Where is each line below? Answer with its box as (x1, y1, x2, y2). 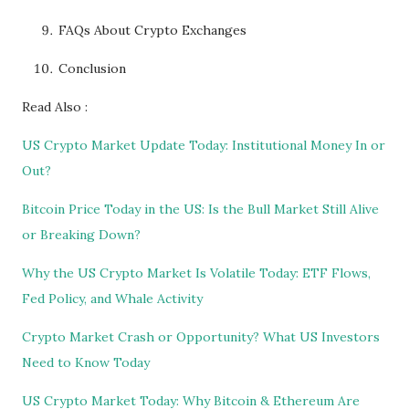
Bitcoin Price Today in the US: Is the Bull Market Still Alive (22, 201, 379, 217)
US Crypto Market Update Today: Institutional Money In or (22, 137, 385, 153)
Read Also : (22, 99, 88, 115)
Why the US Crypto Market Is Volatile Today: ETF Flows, (22, 265, 371, 281)
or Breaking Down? (22, 226, 141, 243)
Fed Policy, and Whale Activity (22, 290, 203, 307)
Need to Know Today (22, 354, 150, 371)
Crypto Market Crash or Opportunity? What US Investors (22, 329, 380, 345)
